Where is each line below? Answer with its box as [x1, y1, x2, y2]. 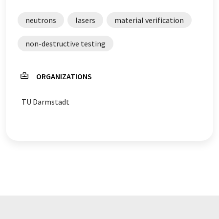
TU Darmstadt [22, 97, 69, 107]
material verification [114, 15, 184, 25]
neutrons [25, 15, 56, 25]
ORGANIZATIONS [36, 71, 92, 81]
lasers [75, 15, 95, 25]
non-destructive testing [25, 39, 106, 48]
